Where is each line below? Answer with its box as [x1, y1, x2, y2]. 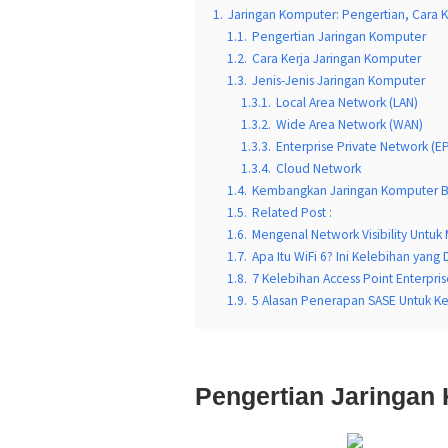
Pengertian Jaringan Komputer [252, 28, 426, 45]
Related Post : [252, 204, 332, 221]
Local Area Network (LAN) [276, 94, 418, 111]
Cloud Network [276, 160, 361, 177]
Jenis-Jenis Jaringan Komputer [252, 72, 425, 89]
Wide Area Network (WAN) [276, 116, 423, 133]
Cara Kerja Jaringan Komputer [252, 50, 421, 67]
